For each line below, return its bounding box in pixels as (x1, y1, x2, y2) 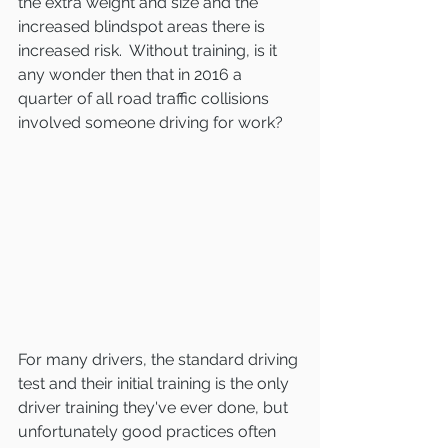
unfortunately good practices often (18, 422, 280, 442)
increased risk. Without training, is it (18, 41, 281, 60)
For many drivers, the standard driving (18, 350, 302, 370)
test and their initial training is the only (18, 374, 293, 394)
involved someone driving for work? (18, 113, 283, 132)
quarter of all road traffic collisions (18, 89, 273, 108)
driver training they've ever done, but (18, 398, 292, 418)
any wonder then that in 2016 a (18, 65, 246, 84)
